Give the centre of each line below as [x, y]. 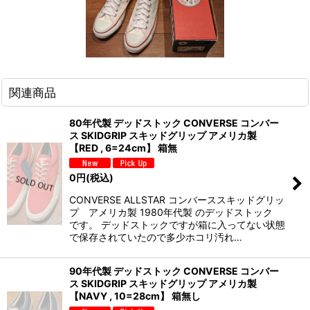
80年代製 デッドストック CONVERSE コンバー [174, 122]
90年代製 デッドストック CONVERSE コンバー [174, 271]
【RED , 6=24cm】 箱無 [123, 147]
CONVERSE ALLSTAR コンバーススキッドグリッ [177, 200]
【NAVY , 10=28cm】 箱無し [135, 296]
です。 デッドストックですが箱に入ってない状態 [177, 225]
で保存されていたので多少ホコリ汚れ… [156, 237]
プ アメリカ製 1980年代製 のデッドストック [176, 212]
